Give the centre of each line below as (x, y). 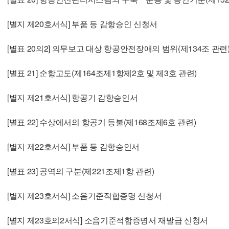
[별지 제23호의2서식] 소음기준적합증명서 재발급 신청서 (108, 220)
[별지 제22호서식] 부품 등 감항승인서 (73, 146)
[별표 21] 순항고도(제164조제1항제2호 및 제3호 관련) (102, 73)
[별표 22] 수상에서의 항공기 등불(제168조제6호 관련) (102, 122)
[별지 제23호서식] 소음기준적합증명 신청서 (85, 195)
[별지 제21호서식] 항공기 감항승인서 (73, 97)
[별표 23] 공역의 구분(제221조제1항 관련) (81, 171)
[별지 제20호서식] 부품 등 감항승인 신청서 (82, 24)
